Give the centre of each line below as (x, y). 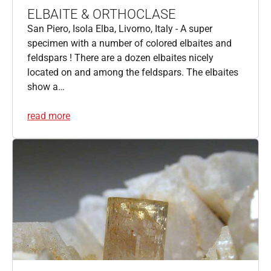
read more (49, 116)
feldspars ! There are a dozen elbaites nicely (120, 57)
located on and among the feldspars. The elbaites (133, 72)
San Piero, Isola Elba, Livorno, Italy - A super (120, 28)
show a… (46, 87)
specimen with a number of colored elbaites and (129, 43)
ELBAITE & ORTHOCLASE (102, 14)
